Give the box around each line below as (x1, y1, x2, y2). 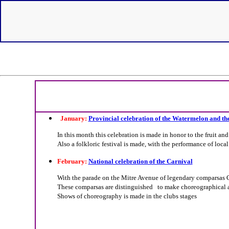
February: (57, 157, 88, 165)
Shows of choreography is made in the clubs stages (57, 192, 197, 200)
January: (57, 114, 88, 122)
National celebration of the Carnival (88, 157, 193, 165)
